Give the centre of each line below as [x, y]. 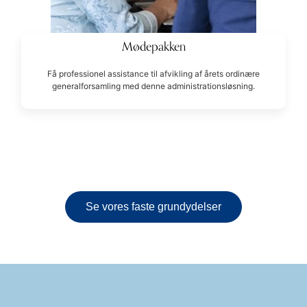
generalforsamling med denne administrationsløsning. [153, 86]
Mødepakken [153, 46]
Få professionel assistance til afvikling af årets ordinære [153, 73]
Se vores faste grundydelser [153, 206]
